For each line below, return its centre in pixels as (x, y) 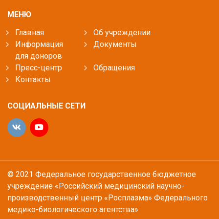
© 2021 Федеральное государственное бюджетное (102, 174)
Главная (30, 32)
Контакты (33, 79)
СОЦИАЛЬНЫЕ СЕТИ (46, 106)
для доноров (39, 56)
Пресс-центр (39, 67)
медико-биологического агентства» (73, 209)
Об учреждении (122, 32)
